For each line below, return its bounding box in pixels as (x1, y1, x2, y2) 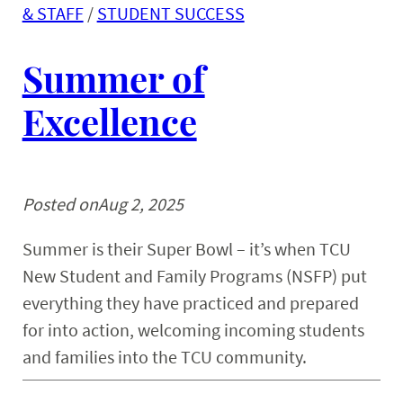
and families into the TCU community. (22, 345, 310, 369)
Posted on (22, 193, 98, 216)
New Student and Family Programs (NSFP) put (22, 264, 367, 288)
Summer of (22, 54, 205, 103)
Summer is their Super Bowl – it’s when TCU (22, 237, 351, 261)
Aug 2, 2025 (97, 193, 184, 216)
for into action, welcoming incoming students (22, 318, 364, 342)
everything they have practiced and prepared (22, 291, 359, 315)
